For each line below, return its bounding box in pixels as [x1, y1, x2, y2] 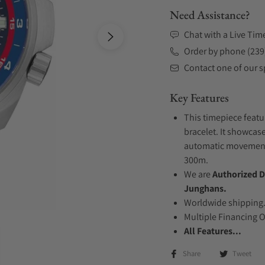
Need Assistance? [170, 7, 250, 22]
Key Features [170, 90, 229, 105]
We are [184, 168, 212, 180]
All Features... [184, 225, 241, 237]
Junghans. [184, 182, 227, 195]
